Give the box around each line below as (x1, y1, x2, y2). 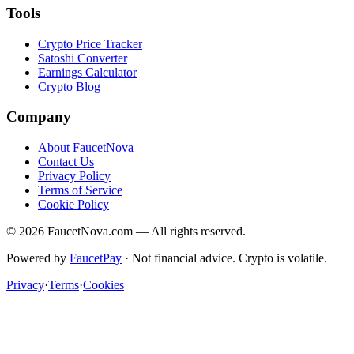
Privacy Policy (38, 168, 111, 183)
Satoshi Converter (38, 51, 127, 65)
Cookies (83, 277, 124, 292)
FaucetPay (70, 250, 122, 265)
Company (6, 108, 71, 126)
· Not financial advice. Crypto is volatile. (125, 250, 327, 265)
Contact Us (38, 154, 94, 168)
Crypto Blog (38, 79, 100, 93)
